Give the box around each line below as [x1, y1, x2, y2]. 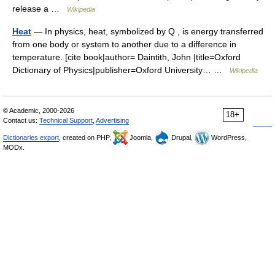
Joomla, [128, 134, 155, 141]
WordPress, [209, 134, 247, 141]
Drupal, [169, 134, 195, 141]
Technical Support [39, 117, 93, 124]
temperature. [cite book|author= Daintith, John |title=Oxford [12, 52, 241, 62]
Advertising [96, 117, 129, 124]
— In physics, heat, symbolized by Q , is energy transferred [31, 26, 263, 36]
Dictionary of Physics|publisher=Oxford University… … [12, 65, 230, 75]
